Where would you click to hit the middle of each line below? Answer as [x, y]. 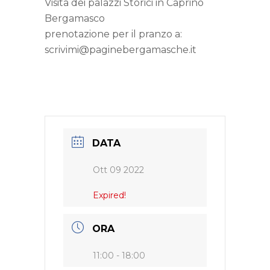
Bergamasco [75, 18]
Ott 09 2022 [118, 170]
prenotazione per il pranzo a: [113, 34]
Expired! [109, 195]
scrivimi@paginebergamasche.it [121, 50]
